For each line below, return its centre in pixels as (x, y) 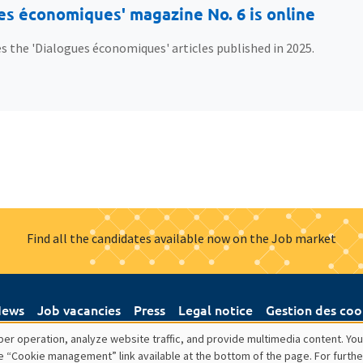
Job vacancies (79, 310)
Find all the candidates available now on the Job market (181, 239)
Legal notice (216, 310)
